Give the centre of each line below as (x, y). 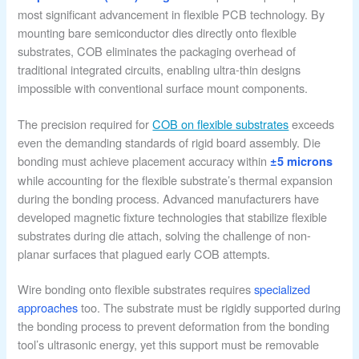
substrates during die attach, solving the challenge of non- (165, 235)
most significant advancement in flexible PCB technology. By (171, 14)
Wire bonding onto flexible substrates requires (136, 289)
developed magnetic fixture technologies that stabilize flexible (173, 216)
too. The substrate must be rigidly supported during (210, 308)
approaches (48, 308)
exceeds (312, 123)
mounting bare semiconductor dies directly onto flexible (157, 32)
